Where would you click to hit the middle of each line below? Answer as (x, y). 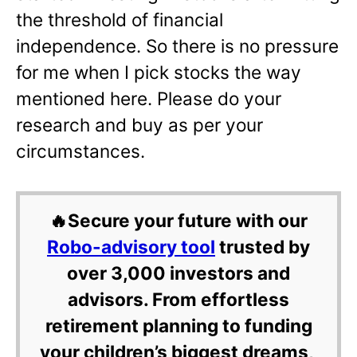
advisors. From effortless (178, 300)
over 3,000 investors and (178, 273)
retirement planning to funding (178, 326)
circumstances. (80, 151)
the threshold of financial (120, 20)
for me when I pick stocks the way (159, 73)
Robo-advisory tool (131, 247)
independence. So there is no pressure (177, 46)
